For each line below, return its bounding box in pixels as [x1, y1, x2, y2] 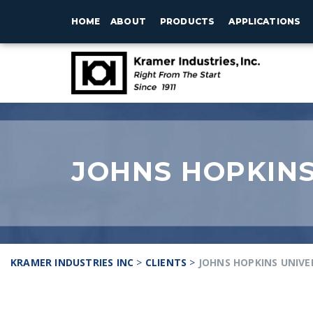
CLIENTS [145, 255, 187, 269]
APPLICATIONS [228, 16, 301, 27]
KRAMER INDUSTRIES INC [10, 255, 134, 269]
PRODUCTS [160, 16, 215, 27]
